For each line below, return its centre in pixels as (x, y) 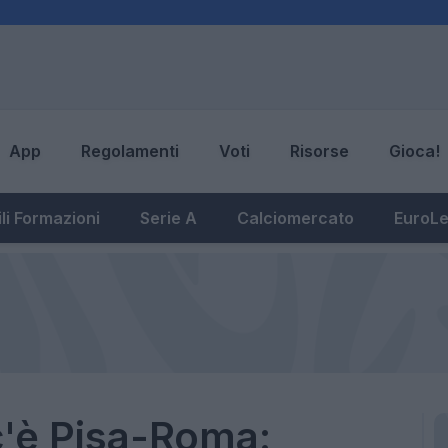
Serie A (168, 217)
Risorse (319, 151)
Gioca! (414, 151)
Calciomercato (295, 217)
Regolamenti (130, 151)
